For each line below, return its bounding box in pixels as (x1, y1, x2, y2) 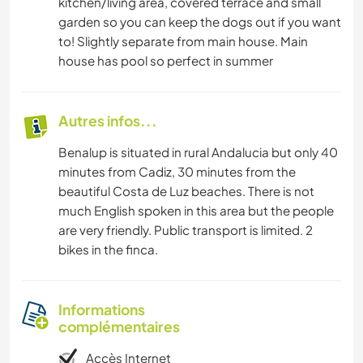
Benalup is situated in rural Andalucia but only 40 (58, 144, 338, 160)
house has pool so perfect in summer (58, 53, 273, 69)
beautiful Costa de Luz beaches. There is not (58, 183, 314, 199)
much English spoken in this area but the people (58, 203, 334, 219)
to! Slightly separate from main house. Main (58, 33, 308, 49)
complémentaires (58, 318, 180, 336)
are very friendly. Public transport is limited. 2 (58, 222, 313, 238)
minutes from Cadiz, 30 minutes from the (58, 164, 296, 180)
